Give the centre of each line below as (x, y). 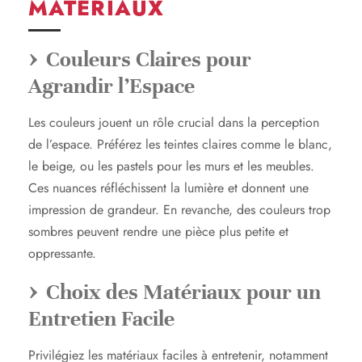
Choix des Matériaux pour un (183, 292)
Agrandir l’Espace (112, 86)
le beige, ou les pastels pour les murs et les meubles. (171, 166)
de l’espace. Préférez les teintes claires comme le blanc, (180, 144)
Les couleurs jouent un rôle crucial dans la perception (174, 122)
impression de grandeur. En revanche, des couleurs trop (179, 209)
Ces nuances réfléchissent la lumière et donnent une (168, 187)
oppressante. (62, 253)
